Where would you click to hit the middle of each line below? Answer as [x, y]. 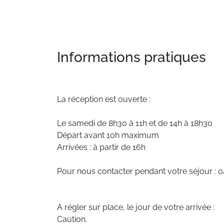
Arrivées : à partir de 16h [101, 147]
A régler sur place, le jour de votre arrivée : [136, 207]
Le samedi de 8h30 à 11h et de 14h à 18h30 [135, 123]
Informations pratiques [131, 57]
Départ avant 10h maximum [108, 135]
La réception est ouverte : [104, 99]
